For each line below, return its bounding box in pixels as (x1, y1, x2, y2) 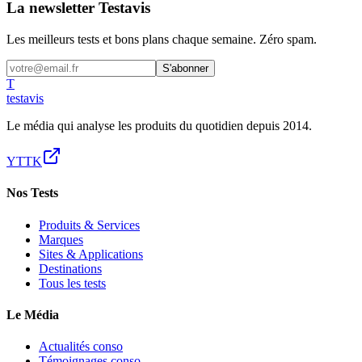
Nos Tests (6, 186, 58, 200)
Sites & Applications (39, 246, 143, 261)
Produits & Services (39, 217, 140, 232)
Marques (39, 232, 83, 246)
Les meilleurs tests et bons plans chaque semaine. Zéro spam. (6, 32, 317, 46)
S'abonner (162, 62, 208, 74)
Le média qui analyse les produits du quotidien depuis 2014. (6, 119, 312, 133)
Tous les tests (39, 276, 106, 290)
